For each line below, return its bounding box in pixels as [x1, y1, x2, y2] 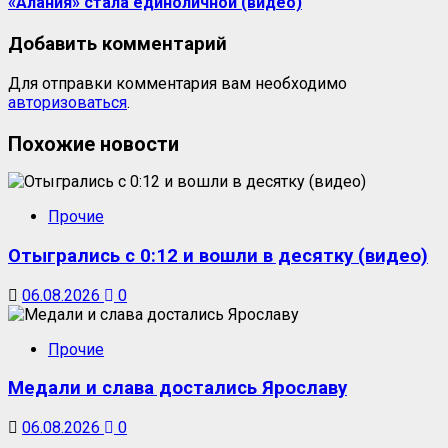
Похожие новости [8, 131, 179, 156]
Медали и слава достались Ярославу [8, 377, 347, 400]
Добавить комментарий [8, 32, 227, 55]
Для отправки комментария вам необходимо [8, 73, 347, 93]
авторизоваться [8, 92, 127, 112]
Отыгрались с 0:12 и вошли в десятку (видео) [8, 244, 428, 267]
